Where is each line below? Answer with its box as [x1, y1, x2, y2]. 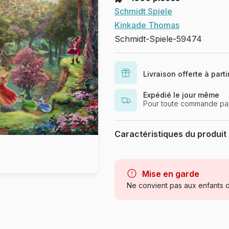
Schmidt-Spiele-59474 [114, 34, 202, 44]
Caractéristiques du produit [114, 129, 226, 139]
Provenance [116, 214, 159, 223]
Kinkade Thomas [114, 20, 179, 30]
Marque [116, 150, 144, 159]
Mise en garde [142, 169, 199, 179]
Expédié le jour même [143, 90, 219, 99]
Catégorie [116, 168, 151, 177]
